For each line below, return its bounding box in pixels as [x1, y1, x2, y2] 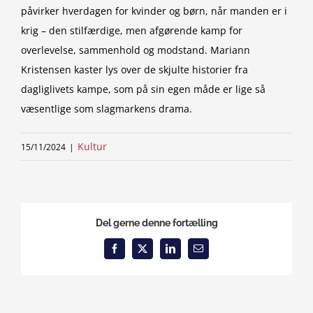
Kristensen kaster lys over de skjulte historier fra [21, 63, 248, 76]
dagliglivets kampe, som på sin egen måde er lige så [21, 82, 265, 96]
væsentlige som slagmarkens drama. [21, 102, 192, 115]
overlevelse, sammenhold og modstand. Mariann [21, 43, 250, 57]
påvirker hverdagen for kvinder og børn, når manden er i [21, 4, 287, 17]
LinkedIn [169, 247, 206, 258]
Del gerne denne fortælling [95, 217, 218, 228]
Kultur [78, 140, 107, 153]
